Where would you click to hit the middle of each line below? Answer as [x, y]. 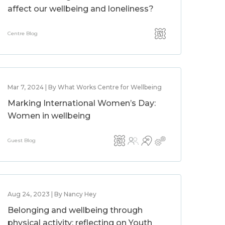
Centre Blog [23, 33]
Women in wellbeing [49, 116]
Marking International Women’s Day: [82, 103]
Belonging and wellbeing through [75, 210]
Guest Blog [22, 140]
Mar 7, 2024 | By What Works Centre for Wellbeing [85, 87]
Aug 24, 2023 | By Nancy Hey [52, 194]
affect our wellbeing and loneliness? [81, 9]
